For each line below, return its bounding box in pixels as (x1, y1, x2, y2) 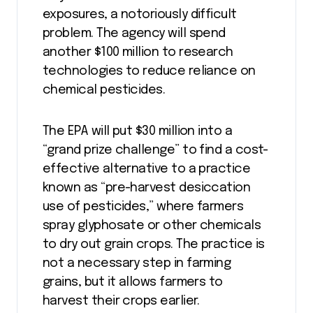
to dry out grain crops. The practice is (43, 238, 265, 251)
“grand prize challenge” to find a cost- (43, 144, 268, 156)
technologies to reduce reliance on (43, 65, 256, 78)
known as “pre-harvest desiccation (43, 182, 251, 194)
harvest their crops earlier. (43, 295, 200, 307)
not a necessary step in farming (43, 257, 231, 270)
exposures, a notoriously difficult (43, 8, 237, 21)
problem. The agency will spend (43, 27, 226, 40)
